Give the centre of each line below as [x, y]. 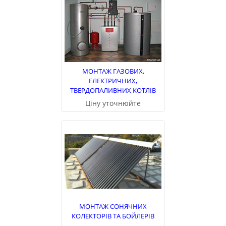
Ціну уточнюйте [113, 103]
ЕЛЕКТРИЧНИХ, [113, 81]
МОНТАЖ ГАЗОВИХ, [113, 71]
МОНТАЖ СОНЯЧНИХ [113, 207]
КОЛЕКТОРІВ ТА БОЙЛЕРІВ [113, 216]
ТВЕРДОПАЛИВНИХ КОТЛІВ [113, 91]
